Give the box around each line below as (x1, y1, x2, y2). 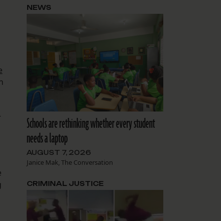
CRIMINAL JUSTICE (26, 180, 104, 188)
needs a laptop (26, 130, 68, 148)
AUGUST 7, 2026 (26, 148, 91, 157)
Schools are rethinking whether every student (26, 115, 155, 133)
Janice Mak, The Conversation (26, 158, 113, 167)
